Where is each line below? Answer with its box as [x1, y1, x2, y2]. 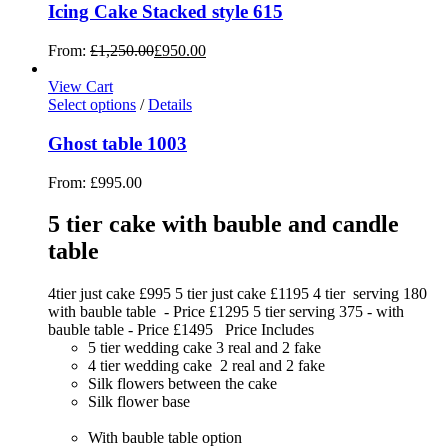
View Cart [48, 78, 113, 96]
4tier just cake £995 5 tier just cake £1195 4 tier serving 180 [48, 285, 427, 303]
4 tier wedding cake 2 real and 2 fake [88, 357, 325, 375]
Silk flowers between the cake [88, 375, 277, 393]
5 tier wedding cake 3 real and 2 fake [88, 339, 321, 357]
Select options [48, 96, 136, 114]
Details [148, 96, 192, 114]
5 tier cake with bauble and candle [48, 211, 399, 238]
